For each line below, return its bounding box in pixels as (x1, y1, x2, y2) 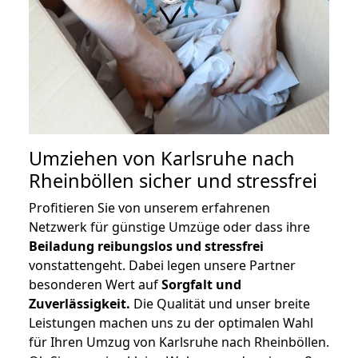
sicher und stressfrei (134, 168, 317, 194)
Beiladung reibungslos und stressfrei (29, 237, 264, 256)
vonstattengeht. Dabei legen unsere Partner (29, 257, 296, 275)
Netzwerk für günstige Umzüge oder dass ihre (29, 218, 310, 237)
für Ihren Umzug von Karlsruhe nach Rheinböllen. (29, 333, 329, 352)
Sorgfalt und (161, 276, 241, 294)
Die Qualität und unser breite (130, 295, 310, 313)
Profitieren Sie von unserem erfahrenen (29, 199, 270, 217)
